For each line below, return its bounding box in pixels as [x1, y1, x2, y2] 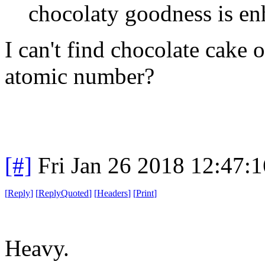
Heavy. [5, 235, 69, 261]
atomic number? [5, 63, 154, 89]
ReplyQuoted [38, 188, 89, 198]
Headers [97, 188, 128, 198]
